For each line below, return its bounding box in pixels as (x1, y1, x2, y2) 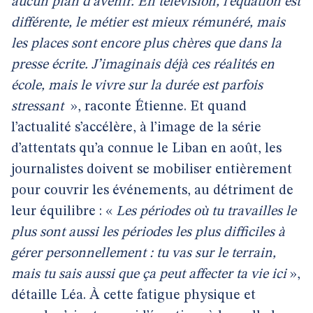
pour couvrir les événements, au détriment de (11, 184, 293, 198)
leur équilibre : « (11, 205, 116, 219)
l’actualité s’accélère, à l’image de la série (11, 121, 261, 135)
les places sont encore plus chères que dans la (11, 37, 282, 51)
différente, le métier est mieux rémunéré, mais (11, 16, 285, 30)
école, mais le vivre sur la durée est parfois (11, 79, 263, 93)
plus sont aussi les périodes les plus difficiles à (11, 226, 285, 240)
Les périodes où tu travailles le (116, 205, 296, 219)
